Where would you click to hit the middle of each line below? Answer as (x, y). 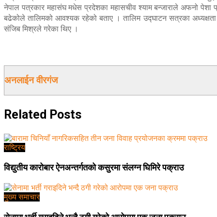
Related (25, 114)
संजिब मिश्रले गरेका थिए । (41, 29)
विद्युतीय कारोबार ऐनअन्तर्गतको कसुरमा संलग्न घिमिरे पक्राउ (94, 168)
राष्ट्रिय (15, 147)
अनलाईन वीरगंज (31, 80)
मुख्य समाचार (22, 197)
